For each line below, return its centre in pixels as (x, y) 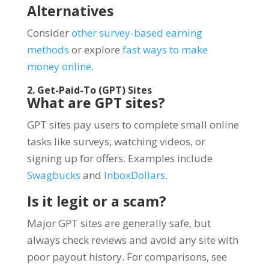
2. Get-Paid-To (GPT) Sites (89, 90)
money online (59, 66)
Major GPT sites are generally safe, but (119, 223)
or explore (95, 49)
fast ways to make (165, 49)
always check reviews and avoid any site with (132, 240)
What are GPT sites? (96, 102)
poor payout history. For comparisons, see (127, 256)
